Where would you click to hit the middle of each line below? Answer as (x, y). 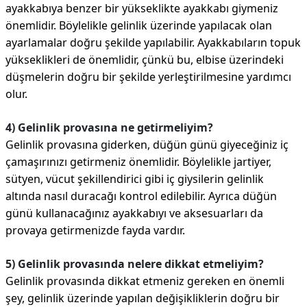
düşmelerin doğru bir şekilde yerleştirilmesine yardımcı (148, 77)
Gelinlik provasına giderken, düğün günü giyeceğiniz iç (147, 145)
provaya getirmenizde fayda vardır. (95, 230)
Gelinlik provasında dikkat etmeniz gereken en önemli (145, 281)
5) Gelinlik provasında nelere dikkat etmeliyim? (135, 264)
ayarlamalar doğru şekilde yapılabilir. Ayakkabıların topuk (153, 42)
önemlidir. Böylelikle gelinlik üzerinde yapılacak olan (139, 25)
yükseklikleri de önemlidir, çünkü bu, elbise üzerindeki (145, 60)
